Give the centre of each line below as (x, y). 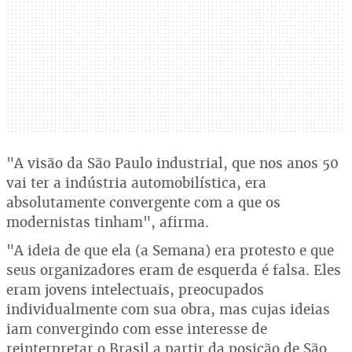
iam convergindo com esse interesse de (137, 329)
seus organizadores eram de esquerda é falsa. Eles (174, 270)
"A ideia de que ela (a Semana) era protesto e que (170, 250)
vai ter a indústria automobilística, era (136, 183)
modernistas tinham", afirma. (108, 222)
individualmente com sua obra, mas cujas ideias (168, 309)
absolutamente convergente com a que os (143, 202)
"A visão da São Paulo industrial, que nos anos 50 (172, 163)
